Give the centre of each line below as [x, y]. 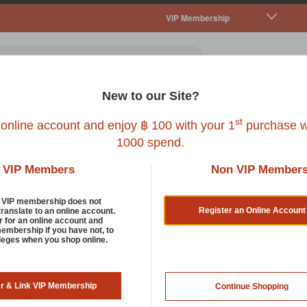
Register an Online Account [252, 210]
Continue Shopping [252, 286]
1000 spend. [150, 142]
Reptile [211, 111]
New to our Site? [150, 96]
